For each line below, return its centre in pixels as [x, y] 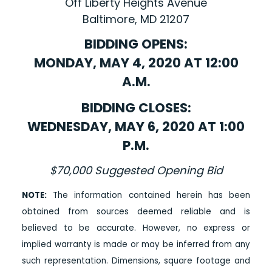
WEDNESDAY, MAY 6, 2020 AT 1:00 [136, 127]
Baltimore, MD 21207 [136, 19]
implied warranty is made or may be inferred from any [136, 245]
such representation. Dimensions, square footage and [136, 261]
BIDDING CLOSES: [136, 108]
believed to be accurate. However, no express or [136, 228]
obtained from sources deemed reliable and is [136, 212]
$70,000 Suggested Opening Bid [136, 171]
